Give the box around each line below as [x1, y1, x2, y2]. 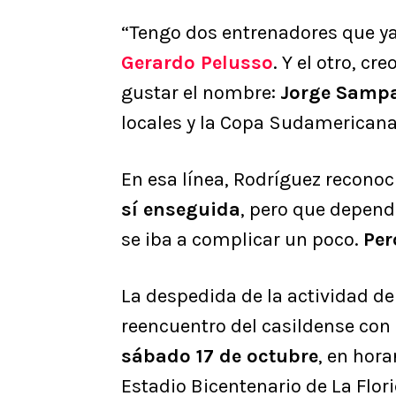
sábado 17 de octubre [121, 345, 318, 369]
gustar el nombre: [121, 81, 280, 105]
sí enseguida [121, 198, 240, 222]
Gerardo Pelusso [121, 51, 273, 75]
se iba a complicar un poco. [121, 228, 363, 252]
